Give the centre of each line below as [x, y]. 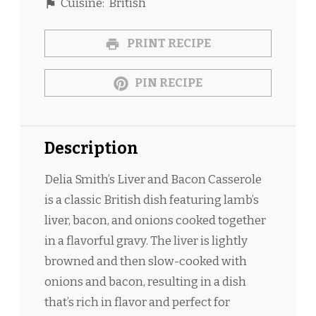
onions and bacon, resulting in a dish [145, 281]
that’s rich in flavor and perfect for [137, 302]
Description [91, 148]
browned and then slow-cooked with [146, 261]
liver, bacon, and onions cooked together [155, 220]
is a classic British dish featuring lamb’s [152, 200]
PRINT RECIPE [168, 43]
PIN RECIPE [168, 83]
